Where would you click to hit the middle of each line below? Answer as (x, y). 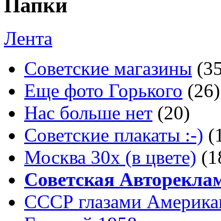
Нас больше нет (88, 113)
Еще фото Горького (103, 91)
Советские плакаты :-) (114, 135)
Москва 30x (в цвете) (110, 157)
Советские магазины (108, 69)
